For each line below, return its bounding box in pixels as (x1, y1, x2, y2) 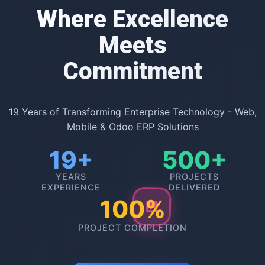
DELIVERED (168, 182, 220, 192)
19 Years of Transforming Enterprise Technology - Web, (8, 105, 257, 118)
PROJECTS (169, 171, 219, 182)
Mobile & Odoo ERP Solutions (66, 120, 199, 132)
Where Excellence (37, 5, 228, 33)
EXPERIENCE (41, 182, 101, 192)
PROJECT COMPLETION (78, 222, 187, 232)
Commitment (63, 57, 202, 85)
